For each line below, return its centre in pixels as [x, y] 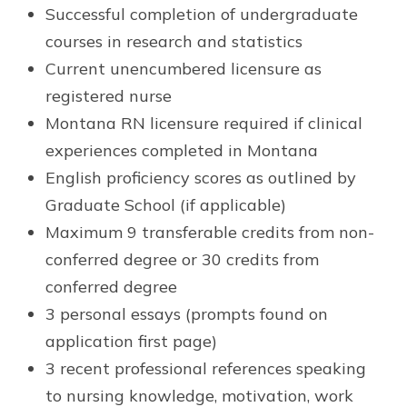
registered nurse [109, 95]
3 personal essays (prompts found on [187, 313]
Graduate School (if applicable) [166, 204]
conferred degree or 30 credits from [182, 259]
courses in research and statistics [174, 41]
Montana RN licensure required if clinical [204, 123]
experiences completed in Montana [182, 150]
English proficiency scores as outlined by [201, 177]
